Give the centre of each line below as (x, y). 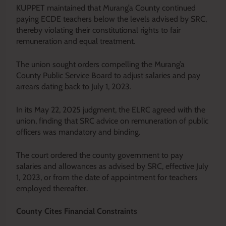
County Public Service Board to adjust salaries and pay (108, 75)
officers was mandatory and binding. (78, 132)
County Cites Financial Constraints (77, 211)
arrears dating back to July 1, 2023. (74, 87)
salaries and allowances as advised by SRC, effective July (112, 166)
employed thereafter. (52, 188)
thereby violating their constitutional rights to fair (98, 30)
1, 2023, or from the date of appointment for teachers (107, 177)
